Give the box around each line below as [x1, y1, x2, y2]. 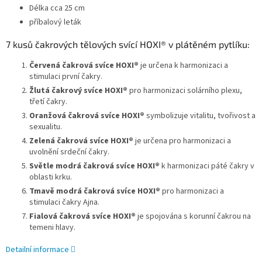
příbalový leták [29, 16, 81, 29]
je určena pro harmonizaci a [133, 135, 231, 147]
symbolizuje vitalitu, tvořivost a [144, 110, 256, 122]
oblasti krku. [29, 171, 72, 184]
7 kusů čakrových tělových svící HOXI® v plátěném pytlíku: [6, 39, 250, 50]
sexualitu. [29, 121, 62, 133]
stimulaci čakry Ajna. [29, 196, 99, 209]
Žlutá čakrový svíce [29, 85, 103, 97]
